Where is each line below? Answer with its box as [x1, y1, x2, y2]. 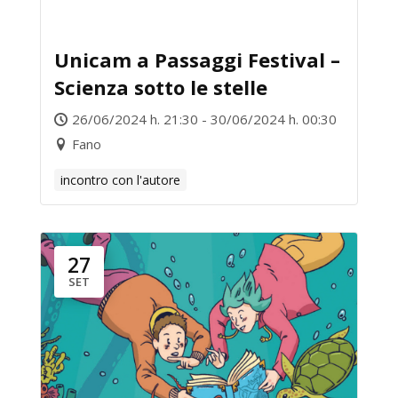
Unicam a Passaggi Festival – [54, 46, 340, 73]
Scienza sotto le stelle [54, 74, 267, 100]
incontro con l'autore [60, 171, 180, 188]
